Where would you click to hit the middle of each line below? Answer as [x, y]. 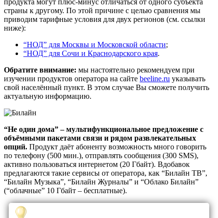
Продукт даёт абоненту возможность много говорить [117, 146]
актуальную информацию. [48, 96]
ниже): [15, 28]
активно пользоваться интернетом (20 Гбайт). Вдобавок [97, 164]
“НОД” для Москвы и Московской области [95, 44]
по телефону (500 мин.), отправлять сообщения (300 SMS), [101, 155]
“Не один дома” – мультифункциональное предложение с [104, 129]
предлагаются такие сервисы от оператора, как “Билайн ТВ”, [106, 173]
